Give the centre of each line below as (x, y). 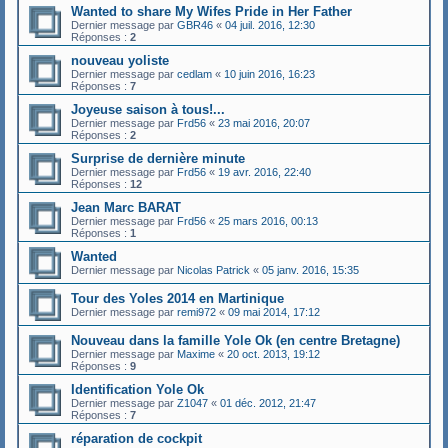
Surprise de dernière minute (158, 158)
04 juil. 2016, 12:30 (270, 25)
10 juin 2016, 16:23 (269, 74)
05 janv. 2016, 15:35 (310, 270)
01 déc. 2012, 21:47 (268, 403)
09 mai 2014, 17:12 (274, 312)
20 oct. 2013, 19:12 (273, 354)
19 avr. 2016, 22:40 (264, 172)
